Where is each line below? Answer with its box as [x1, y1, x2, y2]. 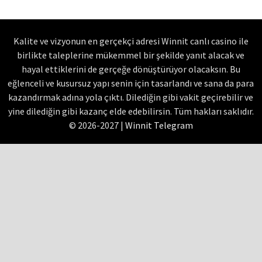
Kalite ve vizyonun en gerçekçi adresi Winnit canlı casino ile [13, 35, 249, 47]
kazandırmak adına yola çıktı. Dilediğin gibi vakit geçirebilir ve [8, 91, 254, 104]
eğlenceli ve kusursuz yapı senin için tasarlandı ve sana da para [8, 77, 254, 89]
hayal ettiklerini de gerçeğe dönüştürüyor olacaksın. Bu [21, 63, 240, 75]
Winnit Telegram [125, 119, 193, 132]
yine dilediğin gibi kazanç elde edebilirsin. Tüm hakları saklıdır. [8, 105, 254, 118]
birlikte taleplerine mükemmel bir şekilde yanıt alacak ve [17, 49, 245, 61]
